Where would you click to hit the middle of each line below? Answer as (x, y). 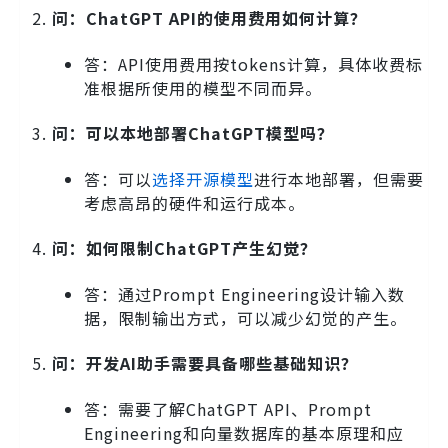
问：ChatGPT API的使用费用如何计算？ (209, 17)
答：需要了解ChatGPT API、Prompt (228, 408)
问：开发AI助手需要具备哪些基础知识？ (205, 362)
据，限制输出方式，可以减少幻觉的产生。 (245, 317)
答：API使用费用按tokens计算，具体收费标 (253, 63)
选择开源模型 (203, 178)
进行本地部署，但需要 (339, 178)
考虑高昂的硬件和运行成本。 (194, 202)
